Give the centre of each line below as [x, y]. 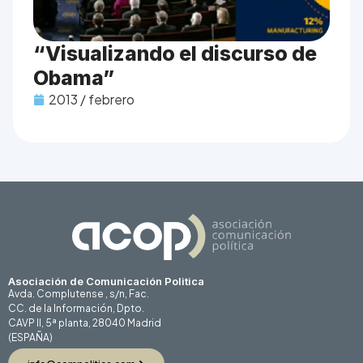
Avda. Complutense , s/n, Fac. [79, 294]
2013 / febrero [92, 100]
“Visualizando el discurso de [175, 54]
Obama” [74, 78]
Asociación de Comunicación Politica [106, 281]
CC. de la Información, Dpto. [76, 308]
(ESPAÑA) [30, 337]
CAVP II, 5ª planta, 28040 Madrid [85, 323]
